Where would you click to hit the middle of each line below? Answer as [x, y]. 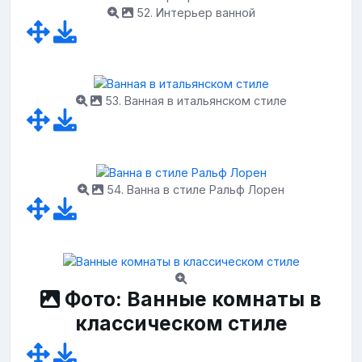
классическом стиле [181, 323]
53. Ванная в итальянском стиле [194, 101]
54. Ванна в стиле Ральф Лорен [194, 189]
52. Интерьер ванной [194, 12]
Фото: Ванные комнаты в [191, 299]
